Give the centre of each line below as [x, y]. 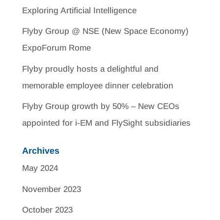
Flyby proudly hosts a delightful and [90, 69]
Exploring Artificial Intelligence [79, 10]
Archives [41, 151]
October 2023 [47, 210]
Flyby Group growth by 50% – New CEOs [100, 106]
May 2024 [40, 168]
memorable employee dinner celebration [97, 85]
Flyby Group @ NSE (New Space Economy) [105, 31]
